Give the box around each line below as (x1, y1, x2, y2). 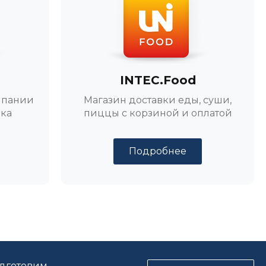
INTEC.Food (119, 73, 196, 87)
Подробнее (129, 145, 187, 157)
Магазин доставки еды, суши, (84, 94, 232, 106)
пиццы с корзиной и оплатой (83, 107, 232, 119)
